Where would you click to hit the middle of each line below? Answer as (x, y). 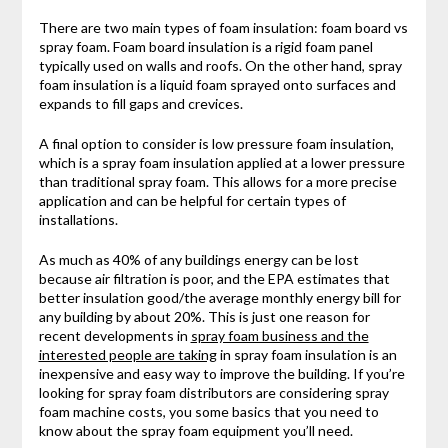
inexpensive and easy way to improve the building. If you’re (221, 374)
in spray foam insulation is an (306, 355)
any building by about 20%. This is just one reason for (204, 317)
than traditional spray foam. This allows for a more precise (217, 182)
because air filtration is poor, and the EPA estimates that (214, 279)
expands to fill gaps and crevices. (140, 104)
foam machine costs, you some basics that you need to (208, 412)
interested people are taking (127, 355)
